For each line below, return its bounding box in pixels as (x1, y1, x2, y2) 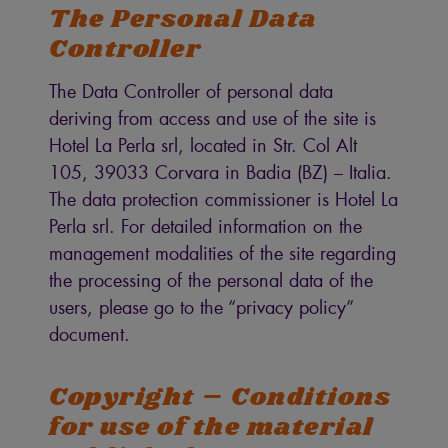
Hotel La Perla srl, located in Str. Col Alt (49, 132, 358, 158)
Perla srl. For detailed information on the (49, 213, 363, 239)
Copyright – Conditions (49, 384, 392, 410)
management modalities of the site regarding (49, 240, 397, 266)
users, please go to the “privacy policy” (49, 294, 354, 320)
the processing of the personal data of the (49, 267, 374, 293)
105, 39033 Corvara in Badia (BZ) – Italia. (49, 159, 393, 185)
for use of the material (49, 414, 374, 440)
